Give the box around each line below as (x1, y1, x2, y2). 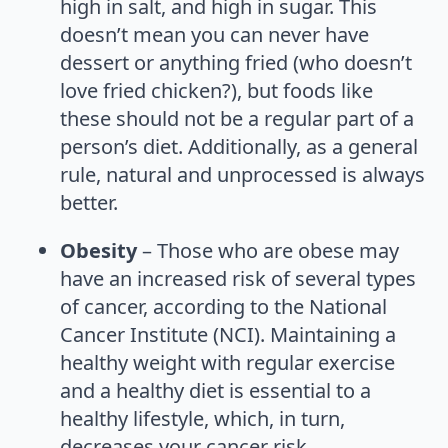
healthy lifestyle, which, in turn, (60, 404, 345, 432)
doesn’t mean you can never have (60, 20, 369, 48)
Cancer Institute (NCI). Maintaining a (60, 320, 396, 348)
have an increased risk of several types (60, 264, 416, 292)
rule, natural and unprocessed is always (60, 160, 425, 188)
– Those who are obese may (137, 236, 399, 264)
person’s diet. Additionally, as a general (60, 132, 418, 160)
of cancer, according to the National (60, 292, 387, 320)
